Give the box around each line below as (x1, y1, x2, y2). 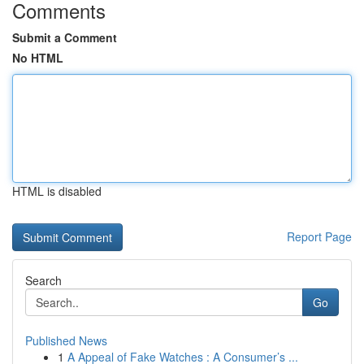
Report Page (287, 228, 352, 245)
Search (25, 272, 62, 288)
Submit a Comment (12, 29, 117, 45)
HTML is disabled (12, 183, 102, 199)
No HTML (12, 50, 63, 66)
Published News (25, 332, 107, 349)
